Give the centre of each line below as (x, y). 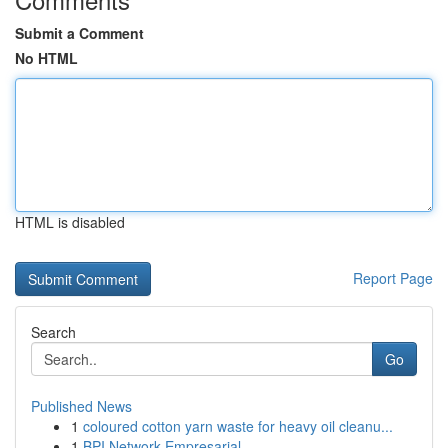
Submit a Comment (79, 33)
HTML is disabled (70, 222)
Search (53, 332)
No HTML (46, 58)
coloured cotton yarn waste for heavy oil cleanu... (238, 426)
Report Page (393, 278)
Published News (81, 406)
